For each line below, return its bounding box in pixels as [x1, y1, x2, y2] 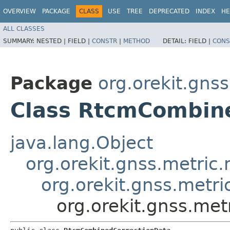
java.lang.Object [10, 132, 153, 153]
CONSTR [92, 37, 117, 45]
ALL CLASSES [3, 25, 45, 32]
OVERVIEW [3, 8, 36, 15]
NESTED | [36, 37, 68, 45]
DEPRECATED [149, 8, 189, 15]
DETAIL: [163, 37, 188, 45]
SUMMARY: [3, 37, 36, 45]
